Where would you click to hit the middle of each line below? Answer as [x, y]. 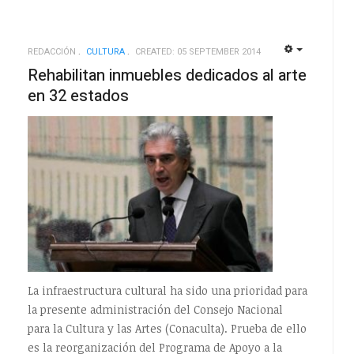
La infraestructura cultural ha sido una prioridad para [167, 290]
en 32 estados [78, 96]
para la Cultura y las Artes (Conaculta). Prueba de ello [167, 328]
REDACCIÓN [51, 52]
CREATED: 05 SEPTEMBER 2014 [198, 52]
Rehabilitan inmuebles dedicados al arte [167, 76]
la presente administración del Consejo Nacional [155, 309]
